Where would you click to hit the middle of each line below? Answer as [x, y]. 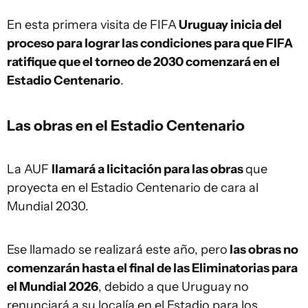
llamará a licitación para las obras [148, 169]
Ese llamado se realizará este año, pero [117, 250]
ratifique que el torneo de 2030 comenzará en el [143, 62]
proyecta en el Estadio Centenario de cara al [133, 188]
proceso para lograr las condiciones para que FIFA [150, 43]
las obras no [263, 250]
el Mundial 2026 [53, 287]
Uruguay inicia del [229, 25]
